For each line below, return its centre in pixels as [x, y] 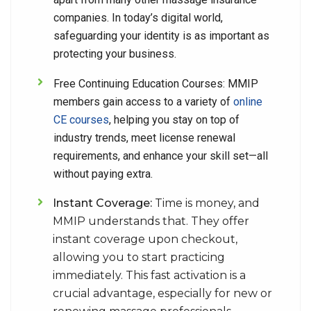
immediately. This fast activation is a [149, 275]
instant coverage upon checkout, [145, 239]
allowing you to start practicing [139, 257]
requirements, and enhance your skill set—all [161, 156]
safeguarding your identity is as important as [161, 36]
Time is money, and [207, 203]
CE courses [81, 120]
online [248, 102]
